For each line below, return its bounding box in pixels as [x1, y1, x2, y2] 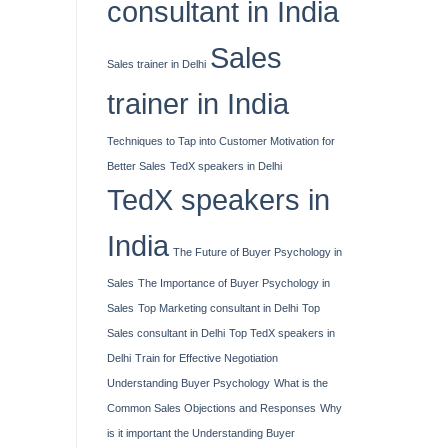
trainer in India [107, 86, 289, 120]
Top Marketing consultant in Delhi [138, 301, 298, 314]
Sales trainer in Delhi [107, 57, 206, 70]
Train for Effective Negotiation [135, 351, 278, 364]
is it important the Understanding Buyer [107, 426, 295, 439]
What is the [274, 376, 328, 389]
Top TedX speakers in [229, 326, 335, 339]
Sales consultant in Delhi [107, 326, 225, 339]
